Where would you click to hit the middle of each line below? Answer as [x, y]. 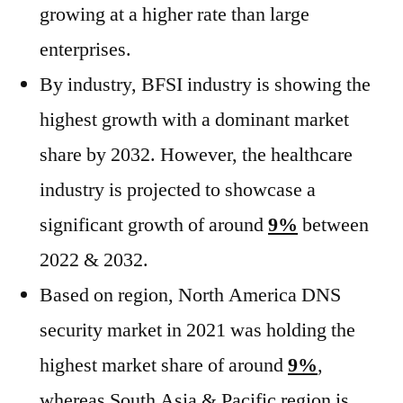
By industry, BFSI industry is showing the [205, 85]
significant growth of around [154, 225]
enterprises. [85, 49]
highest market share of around [164, 365]
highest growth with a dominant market [194, 120]
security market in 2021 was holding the [197, 330]
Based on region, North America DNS [190, 295]
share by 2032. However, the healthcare [196, 155]
